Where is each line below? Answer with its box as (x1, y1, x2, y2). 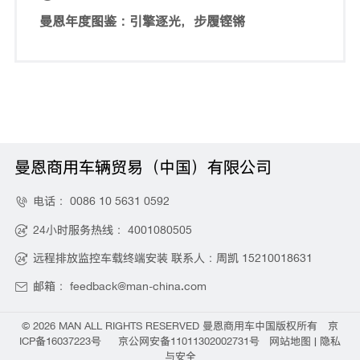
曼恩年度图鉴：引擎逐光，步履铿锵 (39, 13, 246, 30)
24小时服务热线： (32, 222, 128, 236)
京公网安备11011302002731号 (117, 333, 260, 347)
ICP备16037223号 (19, 333, 102, 347)
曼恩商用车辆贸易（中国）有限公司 (14, 156, 272, 176)
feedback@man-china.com (69, 279, 207, 293)
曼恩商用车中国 (202, 318, 276, 332)
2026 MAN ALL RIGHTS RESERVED (33, 318, 203, 332)
